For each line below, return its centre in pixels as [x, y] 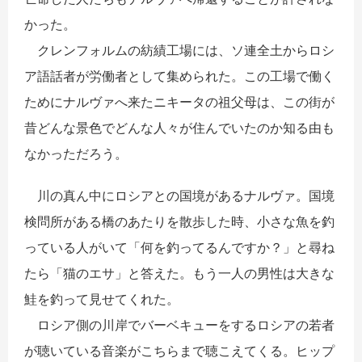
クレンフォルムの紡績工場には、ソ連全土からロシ [179, 50]
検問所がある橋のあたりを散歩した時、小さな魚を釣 [179, 221]
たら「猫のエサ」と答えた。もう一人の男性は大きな [179, 273]
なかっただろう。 [76, 153]
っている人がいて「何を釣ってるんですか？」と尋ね [179, 247]
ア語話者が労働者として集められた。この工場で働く [179, 76]
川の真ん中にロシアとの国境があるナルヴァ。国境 [179, 195]
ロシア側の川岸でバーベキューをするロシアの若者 [179, 324]
